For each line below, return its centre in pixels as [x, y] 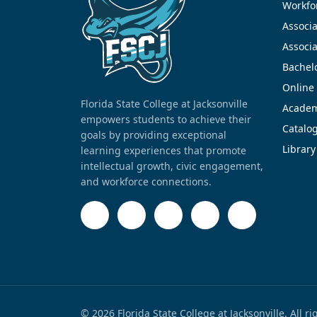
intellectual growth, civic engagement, [172, 166]
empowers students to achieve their [166, 119]
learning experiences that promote [163, 150]
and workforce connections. [146, 181]
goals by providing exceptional [154, 134]
